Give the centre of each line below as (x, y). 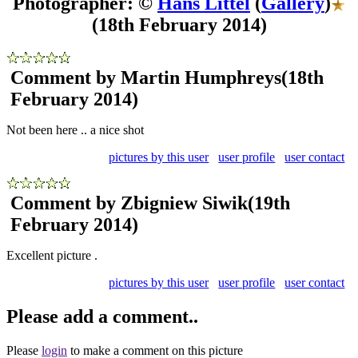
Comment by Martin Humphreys (146, 77)
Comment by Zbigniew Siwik (129, 203)
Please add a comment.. (102, 316)
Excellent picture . (52, 255)
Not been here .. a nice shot (75, 129)
